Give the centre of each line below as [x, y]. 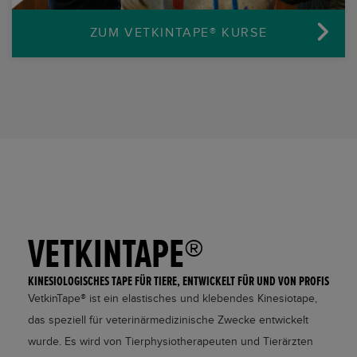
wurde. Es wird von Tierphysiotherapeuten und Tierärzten [171, 341]
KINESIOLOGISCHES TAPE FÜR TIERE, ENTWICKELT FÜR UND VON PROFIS [178, 281]
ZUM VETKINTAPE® [156, 33]
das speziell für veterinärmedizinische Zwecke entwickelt [168, 320]
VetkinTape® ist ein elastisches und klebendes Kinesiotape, [173, 298]
